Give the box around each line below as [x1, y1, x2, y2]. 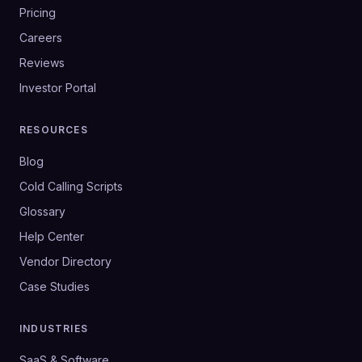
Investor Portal [19, 81, 96, 95]
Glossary [19, 204, 65, 218]
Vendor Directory [19, 255, 112, 268]
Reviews [19, 56, 65, 69]
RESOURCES [19, 124, 88, 136]
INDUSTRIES [19, 322, 88, 335]
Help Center [19, 229, 84, 243]
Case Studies [19, 280, 90, 293]
